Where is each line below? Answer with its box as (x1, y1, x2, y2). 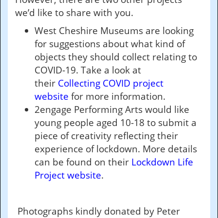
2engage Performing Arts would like (35, 103, 189, 116)
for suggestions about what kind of (35, 37, 185, 50)
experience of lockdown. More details (35, 143, 197, 155)
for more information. (69, 90, 165, 103)
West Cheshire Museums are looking (35, 24, 194, 37)
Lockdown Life (131, 156, 193, 168)
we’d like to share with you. (15, 6, 133, 19)
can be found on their (35, 156, 131, 168)
